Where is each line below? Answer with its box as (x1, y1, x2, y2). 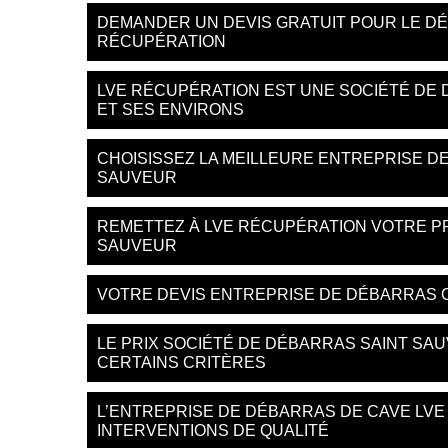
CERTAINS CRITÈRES (97, 354, 266, 371)
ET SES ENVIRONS (97, 101, 244, 118)
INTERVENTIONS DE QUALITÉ (97, 422, 329, 439)
